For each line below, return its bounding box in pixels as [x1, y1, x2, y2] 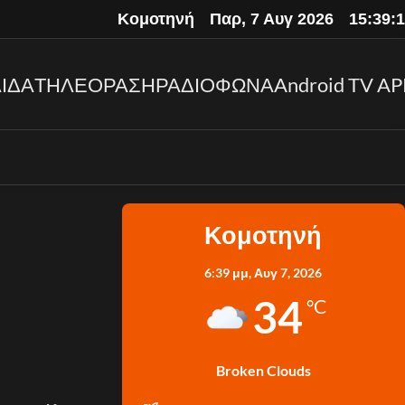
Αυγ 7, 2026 [254, 265, 323, 280]
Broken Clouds [215, 362, 311, 379]
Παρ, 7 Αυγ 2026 [210, 9, 334, 28]
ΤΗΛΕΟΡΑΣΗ [34, 71, 155, 97]
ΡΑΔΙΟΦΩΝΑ [155, 71, 274, 97]
